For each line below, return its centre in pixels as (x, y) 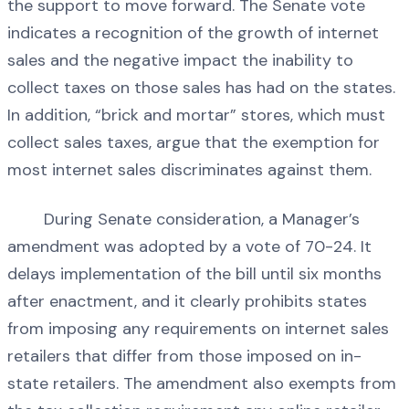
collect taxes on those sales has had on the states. (201, 88)
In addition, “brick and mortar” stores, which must (196, 115)
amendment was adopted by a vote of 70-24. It (189, 246)
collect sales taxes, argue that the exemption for (194, 143)
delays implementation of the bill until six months (194, 273)
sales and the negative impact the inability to (180, 61)
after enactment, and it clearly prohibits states (187, 301)
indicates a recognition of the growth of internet (193, 33)
